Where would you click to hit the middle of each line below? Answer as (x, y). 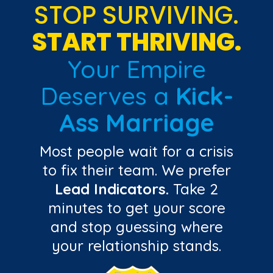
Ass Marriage (136, 123)
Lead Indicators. (112, 189)
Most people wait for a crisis (136, 151)
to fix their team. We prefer (136, 170)
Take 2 (193, 189)
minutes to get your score (136, 208)
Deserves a (108, 96)
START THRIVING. (136, 42)
